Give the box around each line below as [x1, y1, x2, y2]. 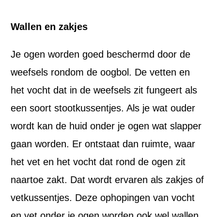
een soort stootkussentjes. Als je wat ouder [11, 103, 196, 113]
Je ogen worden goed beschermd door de [11, 49, 191, 60]
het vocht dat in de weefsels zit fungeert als [11, 85, 198, 95]
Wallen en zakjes [11, 21, 88, 32]
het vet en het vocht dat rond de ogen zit [11, 156, 186, 167]
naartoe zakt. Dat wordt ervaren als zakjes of [11, 174, 204, 185]
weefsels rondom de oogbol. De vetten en [11, 67, 190, 77]
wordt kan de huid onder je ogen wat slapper [11, 121, 202, 131]
